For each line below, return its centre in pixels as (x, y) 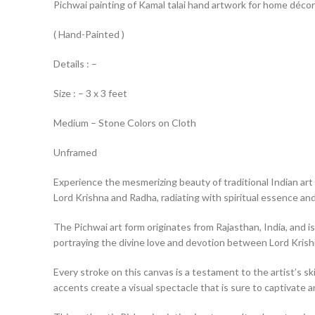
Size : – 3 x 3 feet (90, 93)
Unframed (75, 152)
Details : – (75, 64)
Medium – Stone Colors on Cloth (125, 123)
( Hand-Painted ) (89, 34)
